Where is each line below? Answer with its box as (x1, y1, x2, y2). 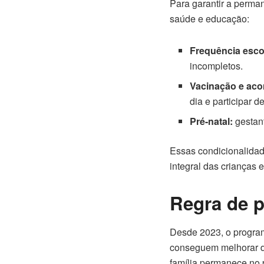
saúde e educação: (170, 11, 249, 25)
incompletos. (190, 58, 243, 72)
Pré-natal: (190, 114, 233, 128)
